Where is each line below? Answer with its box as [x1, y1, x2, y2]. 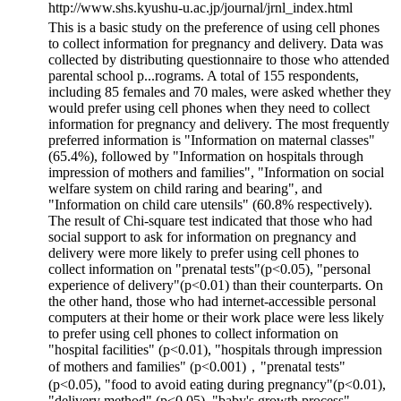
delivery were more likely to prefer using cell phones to [48, 244, 359, 260]
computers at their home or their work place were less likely [48, 309, 384, 325]
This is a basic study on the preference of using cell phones [48, 19, 380, 35]
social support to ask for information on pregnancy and [48, 228, 356, 244]
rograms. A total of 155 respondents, [155, 67, 359, 83]
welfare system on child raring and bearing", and [48, 180, 322, 196]
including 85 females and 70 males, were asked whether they [48, 83, 391, 99]
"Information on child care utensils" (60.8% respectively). [48, 196, 372, 212]
